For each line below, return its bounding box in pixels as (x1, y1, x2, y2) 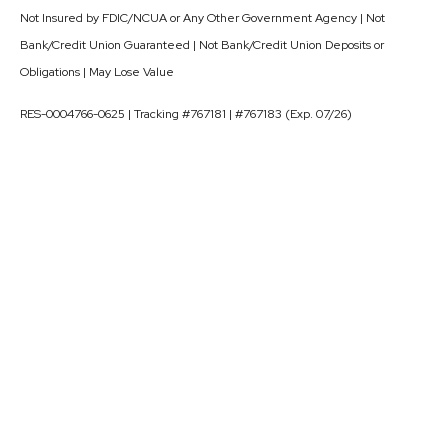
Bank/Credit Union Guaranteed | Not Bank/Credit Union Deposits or (20, 37, 384, 54)
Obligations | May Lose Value (20, 64, 174, 81)
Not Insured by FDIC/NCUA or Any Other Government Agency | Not (20, 10, 385, 27)
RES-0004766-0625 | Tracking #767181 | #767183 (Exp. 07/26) (20, 106, 352, 123)
